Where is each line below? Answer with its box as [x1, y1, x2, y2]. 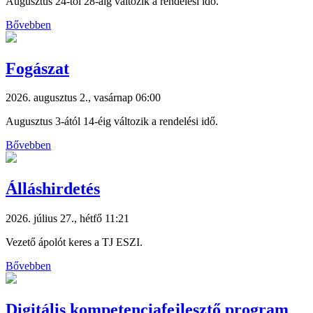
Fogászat [6, 59, 69, 78]
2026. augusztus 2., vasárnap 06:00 [6, 92, 161, 104]
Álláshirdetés [6, 180, 100, 198]
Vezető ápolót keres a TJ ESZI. [6, 236, 143, 249]
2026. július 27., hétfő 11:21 [6, 212, 129, 225]
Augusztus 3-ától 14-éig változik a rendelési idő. [6, 115, 218, 128]
